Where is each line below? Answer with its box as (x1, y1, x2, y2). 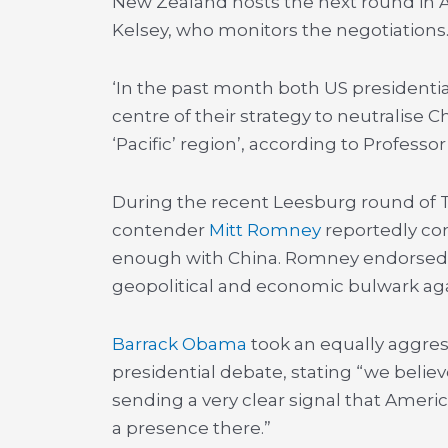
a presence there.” (112, 417, 271, 438)
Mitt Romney (209, 219, 321, 240)
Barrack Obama (112, 333, 247, 354)
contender (112, 219, 209, 240)
